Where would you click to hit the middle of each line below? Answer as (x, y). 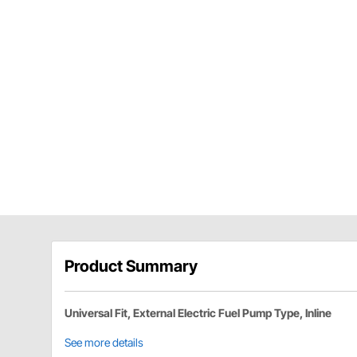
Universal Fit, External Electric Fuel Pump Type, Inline (198, 312)
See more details (104, 342)
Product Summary (131, 266)
